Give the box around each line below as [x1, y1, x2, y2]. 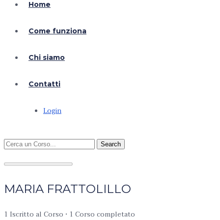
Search [101, 140, 121, 148]
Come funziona [28, 27, 86, 35]
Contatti [28, 80, 60, 88]
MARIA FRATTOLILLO [4, 182, 131, 196]
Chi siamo [28, 53, 65, 62]
